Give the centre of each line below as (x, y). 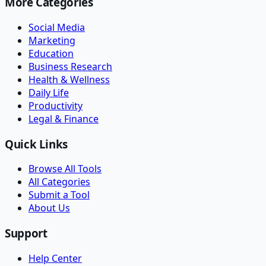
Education (51, 53)
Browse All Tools (65, 169)
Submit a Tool (59, 195)
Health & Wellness (69, 79)
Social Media (57, 27)
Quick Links (36, 144)
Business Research (70, 66)
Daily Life (49, 92)
